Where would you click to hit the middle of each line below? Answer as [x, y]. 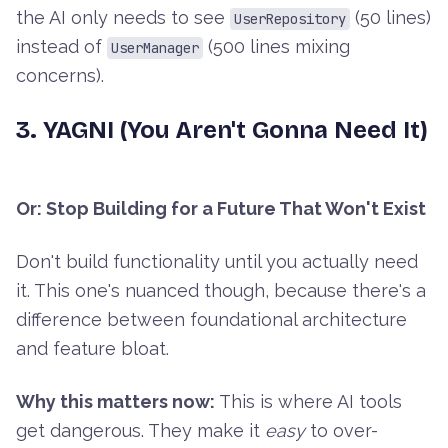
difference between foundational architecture [211, 320]
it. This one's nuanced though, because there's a [221, 291]
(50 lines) [390, 18]
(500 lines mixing [276, 47]
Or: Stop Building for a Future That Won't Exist [221, 209]
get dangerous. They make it [140, 431]
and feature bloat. [92, 349]
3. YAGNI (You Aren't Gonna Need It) [222, 130]
